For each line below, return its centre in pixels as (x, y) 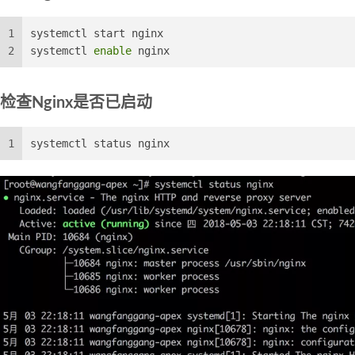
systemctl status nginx (100, 144)
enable (113, 51)
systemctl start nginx (97, 34)
